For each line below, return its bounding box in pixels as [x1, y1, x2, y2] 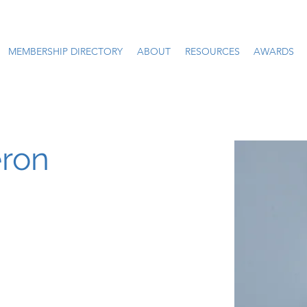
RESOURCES [185, 45, 240, 58]
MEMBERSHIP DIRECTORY [8, 45, 123, 58]
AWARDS [254, 45, 294, 58]
